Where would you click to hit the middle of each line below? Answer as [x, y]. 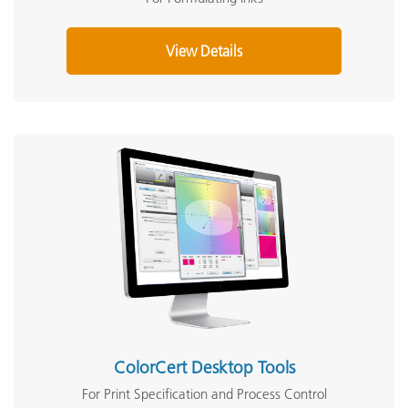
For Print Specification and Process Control [204, 394]
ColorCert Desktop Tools [204, 367]
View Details [204, 51]
